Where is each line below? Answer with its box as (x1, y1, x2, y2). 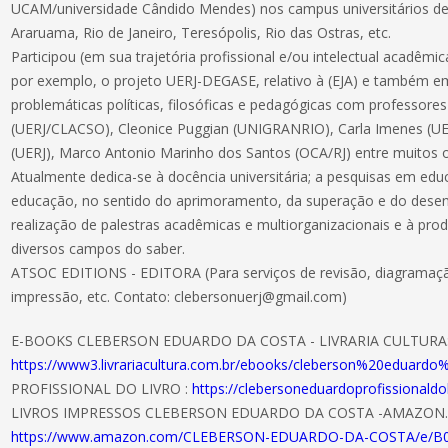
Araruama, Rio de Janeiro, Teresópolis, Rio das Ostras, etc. (11, 23, 392, 42)
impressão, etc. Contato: (11, 287, 175, 306)
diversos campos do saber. (11, 239, 186, 258)
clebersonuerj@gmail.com (174, 287, 343, 306)
